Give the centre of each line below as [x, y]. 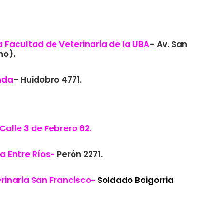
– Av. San [168, 44]
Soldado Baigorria [136, 180]
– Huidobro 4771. [47, 80]
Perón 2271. [80, 154]
